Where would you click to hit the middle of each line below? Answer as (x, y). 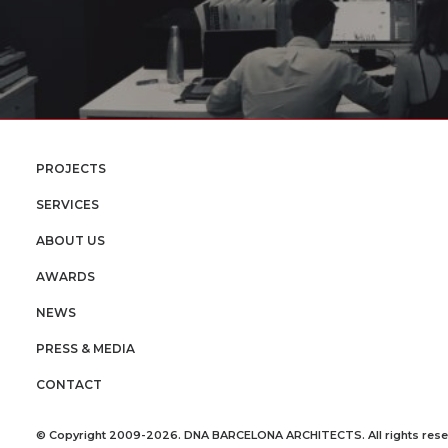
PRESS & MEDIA (85, 348)
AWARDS (65, 276)
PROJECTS (71, 168)
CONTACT (69, 384)
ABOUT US (70, 240)
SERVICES (67, 204)
